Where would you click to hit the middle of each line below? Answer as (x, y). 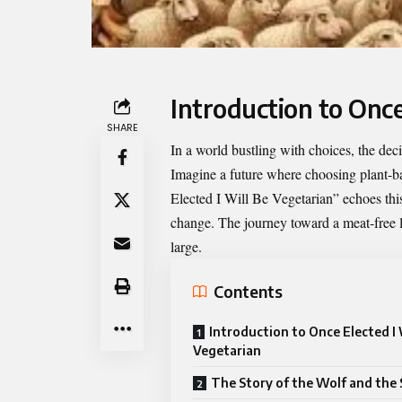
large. (186, 246)
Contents (248, 292)
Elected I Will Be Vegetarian (252, 197)
